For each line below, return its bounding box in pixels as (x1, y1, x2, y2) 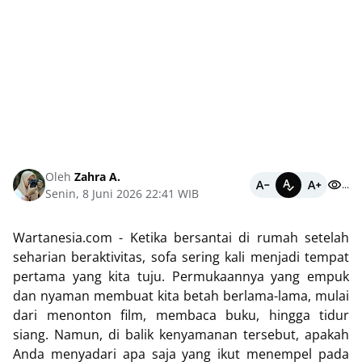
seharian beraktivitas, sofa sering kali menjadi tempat (13, 248, 349, 266)
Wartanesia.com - (13, 229, 130, 246)
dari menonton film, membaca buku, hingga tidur (13, 306, 349, 324)
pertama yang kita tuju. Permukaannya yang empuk (13, 267, 349, 285)
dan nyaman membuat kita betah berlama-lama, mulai (13, 287, 349, 305)
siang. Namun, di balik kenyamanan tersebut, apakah (13, 326, 349, 343)
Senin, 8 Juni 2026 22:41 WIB (45, 186, 199, 201)
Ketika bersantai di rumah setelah (129, 229, 350, 246)
